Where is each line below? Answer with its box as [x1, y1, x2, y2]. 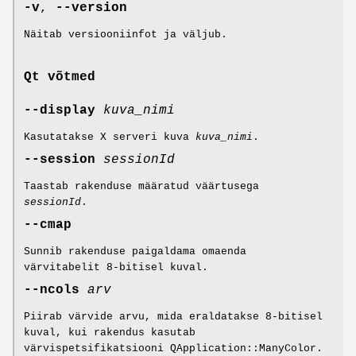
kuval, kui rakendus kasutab [24, 326, 195, 339]
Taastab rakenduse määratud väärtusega [24, 180, 259, 192]
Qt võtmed [24, 69, 95, 84]
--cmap [24, 217, 72, 232]
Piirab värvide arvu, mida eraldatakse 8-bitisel [24, 310, 323, 323]
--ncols [24, 282, 87, 297]
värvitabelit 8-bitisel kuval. [24, 261, 208, 273]
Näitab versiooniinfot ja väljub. [24, 28, 227, 41]
